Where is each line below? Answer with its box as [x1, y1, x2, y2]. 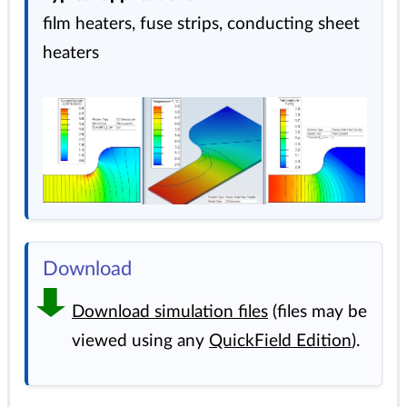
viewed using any [72, 332, 209, 350]
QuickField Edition [209, 332, 352, 350]
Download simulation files [72, 303, 268, 321]
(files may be [268, 303, 367, 321]
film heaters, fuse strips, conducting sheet [43, 15, 360, 34]
